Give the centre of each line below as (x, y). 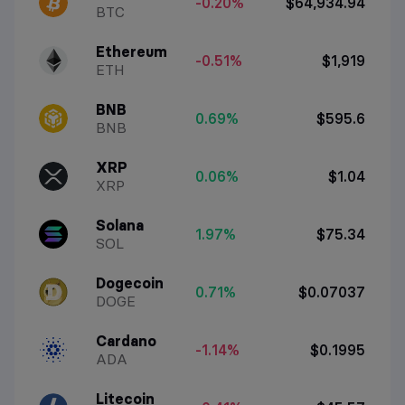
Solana (120, 226)
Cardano (127, 341)
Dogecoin (130, 283)
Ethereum (132, 52)
